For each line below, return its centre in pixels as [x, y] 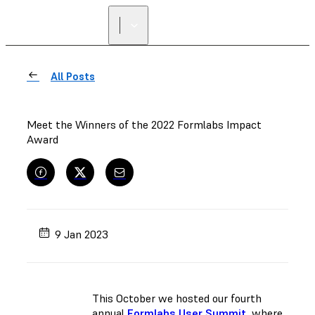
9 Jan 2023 [82, 234]
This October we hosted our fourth [177, 298]
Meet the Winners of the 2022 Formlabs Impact [144, 124]
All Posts [73, 76]
